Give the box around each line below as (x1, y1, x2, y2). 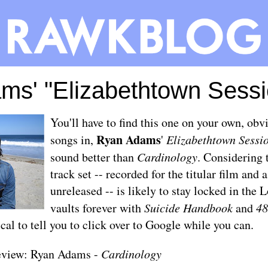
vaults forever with (50, 200, 144, 217)
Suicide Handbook (144, 200, 233, 216)
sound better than (50, 149, 137, 166)
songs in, (50, 132, 96, 148)
